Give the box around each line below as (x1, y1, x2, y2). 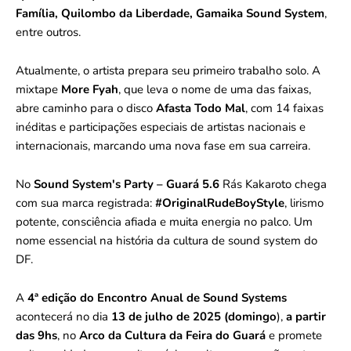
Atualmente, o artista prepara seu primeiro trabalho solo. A (16, 63, 320, 79)
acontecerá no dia (16, 309, 111, 325)
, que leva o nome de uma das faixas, (118, 81, 311, 98)
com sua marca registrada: (16, 195, 155, 212)
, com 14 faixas (245, 100, 324, 117)
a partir (286, 309, 326, 325)
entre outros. (16, 24, 81, 41)
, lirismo (284, 195, 324, 212)
